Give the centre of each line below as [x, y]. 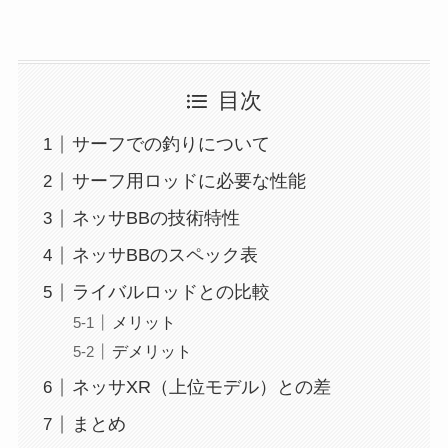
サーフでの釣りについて [170, 144]
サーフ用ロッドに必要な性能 [188, 181]
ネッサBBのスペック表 [164, 255]
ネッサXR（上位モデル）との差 [201, 387]
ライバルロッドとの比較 [170, 292]
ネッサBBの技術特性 [155, 218]
